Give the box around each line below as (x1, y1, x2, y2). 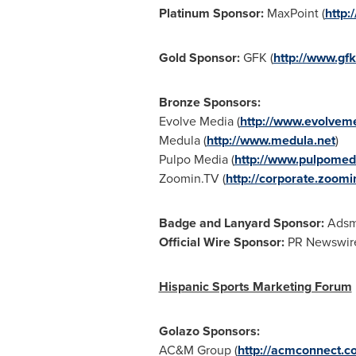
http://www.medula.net (206, 131, 335, 149)
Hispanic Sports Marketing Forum (158, 277, 352, 296)
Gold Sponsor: (158, 48, 240, 67)
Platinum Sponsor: (158, 4, 267, 22)
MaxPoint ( (266, 4, 325, 22)
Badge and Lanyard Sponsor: (158, 214, 327, 232)
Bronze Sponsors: (158, 93, 261, 111)
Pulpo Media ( (158, 150, 234, 168)
